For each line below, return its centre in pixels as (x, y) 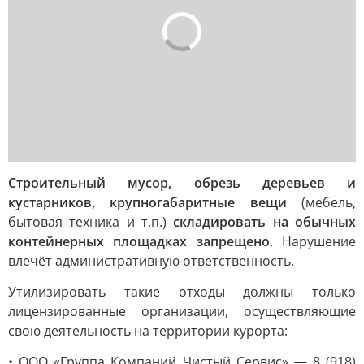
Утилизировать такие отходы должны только (182, 292)
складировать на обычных (265, 222)
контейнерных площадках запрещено (139, 241)
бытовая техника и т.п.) (91, 222)
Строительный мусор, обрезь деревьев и (182, 183)
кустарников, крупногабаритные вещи (147, 202)
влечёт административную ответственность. (151, 261)
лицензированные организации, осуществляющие (182, 311)
